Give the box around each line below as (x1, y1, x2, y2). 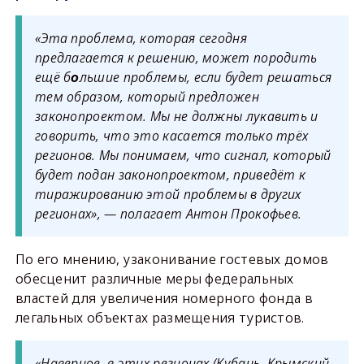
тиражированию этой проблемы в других (34, 185, 301, 203)
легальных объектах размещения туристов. (15, 309, 305, 327)
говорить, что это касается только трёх (34, 127, 309, 145)
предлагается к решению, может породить (34, 49, 318, 67)
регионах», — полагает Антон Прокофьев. (34, 205, 302, 223)
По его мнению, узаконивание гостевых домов (15, 250, 329, 268)
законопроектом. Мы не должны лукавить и (34, 107, 318, 125)
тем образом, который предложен (34, 88, 259, 106)
